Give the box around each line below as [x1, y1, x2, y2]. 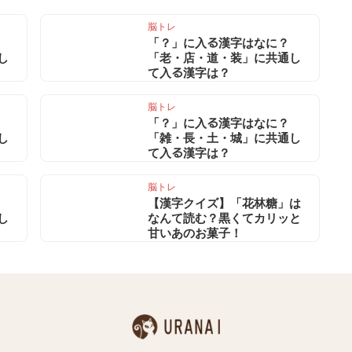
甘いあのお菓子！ [148, 226, 242, 238]
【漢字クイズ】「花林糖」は [148, 196, 301, 208]
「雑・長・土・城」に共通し [148, 131, 301, 143]
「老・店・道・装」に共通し [148, 51, 301, 63]
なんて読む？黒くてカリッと [148, 211, 301, 223]
